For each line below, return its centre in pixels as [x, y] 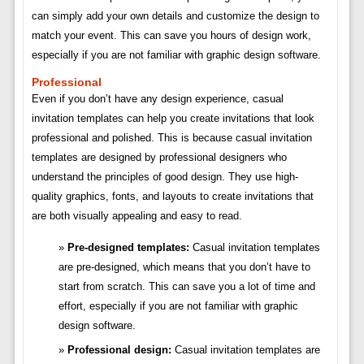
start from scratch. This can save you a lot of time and [186, 287]
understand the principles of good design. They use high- [165, 177]
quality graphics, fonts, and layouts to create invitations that [172, 197]
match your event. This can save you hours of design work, [171, 36]
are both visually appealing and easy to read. [136, 216]
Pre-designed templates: [128, 248]
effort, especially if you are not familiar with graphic [178, 306]
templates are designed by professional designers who [159, 158]
